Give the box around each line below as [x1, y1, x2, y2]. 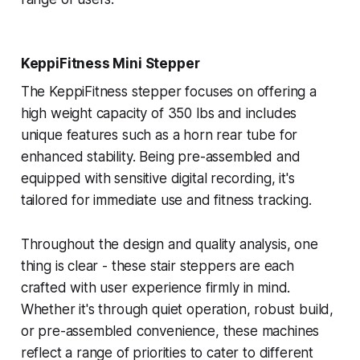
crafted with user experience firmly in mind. [20, 280, 291, 297]
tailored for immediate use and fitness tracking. [20, 192, 312, 209]
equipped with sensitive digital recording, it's [20, 170, 295, 187]
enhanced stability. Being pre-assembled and [20, 149, 301, 166]
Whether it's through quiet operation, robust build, [20, 301, 334, 318]
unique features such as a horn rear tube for [20, 127, 298, 144]
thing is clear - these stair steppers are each [20, 258, 294, 275]
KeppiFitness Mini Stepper [20, 55, 200, 72]
